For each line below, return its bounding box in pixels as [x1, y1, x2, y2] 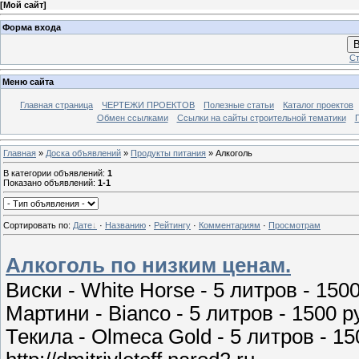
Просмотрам [268, 220, 321, 230]
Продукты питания [131, 147, 206, 158]
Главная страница [20, 100, 93, 111]
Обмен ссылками [96, 113, 168, 123]
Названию [105, 220, 146, 230]
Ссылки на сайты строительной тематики [176, 113, 346, 123]
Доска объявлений [46, 147, 121, 158]
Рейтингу [154, 220, 191, 230]
